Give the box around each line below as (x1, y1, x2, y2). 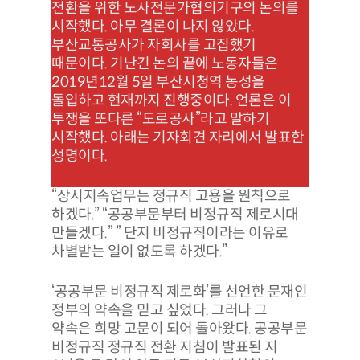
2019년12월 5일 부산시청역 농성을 (51, 72, 265, 91)
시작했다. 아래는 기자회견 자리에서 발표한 (51, 128, 305, 146)
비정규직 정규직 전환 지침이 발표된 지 (51, 337, 278, 356)
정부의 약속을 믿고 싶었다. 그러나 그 (51, 301, 268, 319)
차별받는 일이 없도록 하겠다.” (51, 242, 227, 260)
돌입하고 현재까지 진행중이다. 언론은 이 (51, 91, 291, 109)
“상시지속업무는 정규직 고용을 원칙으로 (51, 186, 291, 205)
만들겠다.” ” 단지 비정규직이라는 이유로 (51, 223, 288, 242)
